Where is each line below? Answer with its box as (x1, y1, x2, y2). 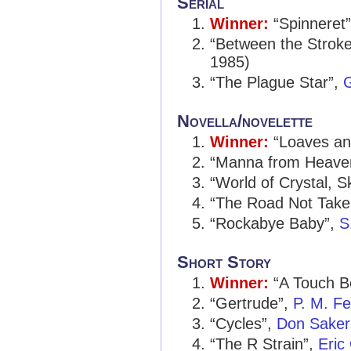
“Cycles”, (210, 315, 277, 332)
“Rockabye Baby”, (210, 215, 339, 232)
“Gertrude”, (210, 295, 293, 312)
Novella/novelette (177, 111, 313, 131)
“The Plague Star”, (210, 74, 343, 91)
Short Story (177, 252, 271, 272)
